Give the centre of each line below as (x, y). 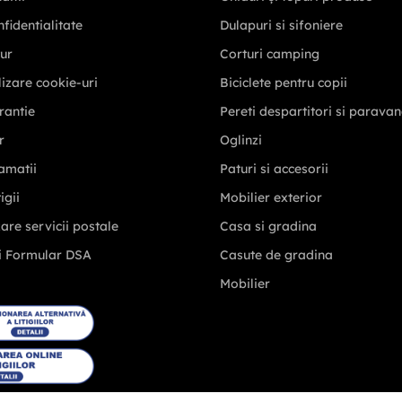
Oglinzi (240, 140)
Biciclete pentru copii (283, 83)
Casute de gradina (276, 255)
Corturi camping (269, 54)
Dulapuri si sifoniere (281, 26)
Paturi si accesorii (274, 169)
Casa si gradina (268, 227)
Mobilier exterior (271, 198)
